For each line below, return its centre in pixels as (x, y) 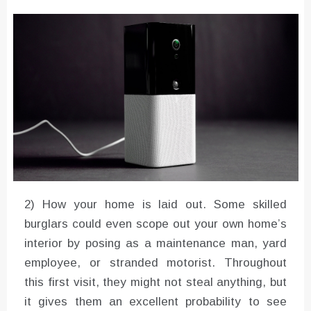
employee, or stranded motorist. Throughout (155, 262)
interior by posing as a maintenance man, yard (155, 243)
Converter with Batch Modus (158, 8)
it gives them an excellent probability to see (155, 301)
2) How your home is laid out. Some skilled (155, 204)
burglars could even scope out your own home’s (155, 224)
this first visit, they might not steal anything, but (155, 282)
